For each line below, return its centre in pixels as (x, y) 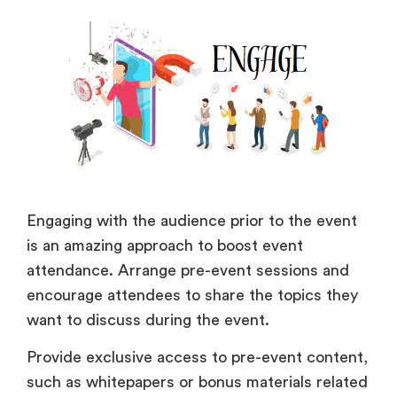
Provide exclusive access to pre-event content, (197, 358)
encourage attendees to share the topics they (192, 295)
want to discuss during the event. (150, 319)
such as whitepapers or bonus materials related (197, 382)
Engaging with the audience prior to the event (192, 220)
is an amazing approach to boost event (165, 245)
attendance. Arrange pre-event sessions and (188, 270)
